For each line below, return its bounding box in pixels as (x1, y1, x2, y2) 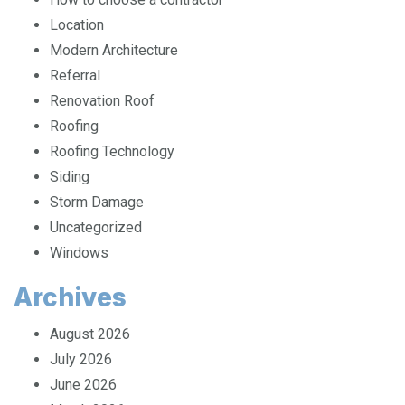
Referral (50, 80, 100, 98)
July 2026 (50, 364, 112, 381)
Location (50, 30, 104, 47)
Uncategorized (50, 232, 142, 250)
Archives (14, 296, 127, 326)
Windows (50, 258, 108, 275)
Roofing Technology (50, 156, 174, 174)
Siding (50, 182, 89, 199)
